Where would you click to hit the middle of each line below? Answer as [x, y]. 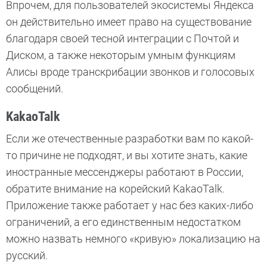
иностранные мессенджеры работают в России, [125, 172]
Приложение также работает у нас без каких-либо [130, 205]
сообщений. [35, 88]
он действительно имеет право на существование [129, 21]
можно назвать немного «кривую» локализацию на [133, 238]
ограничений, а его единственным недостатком [123, 222]
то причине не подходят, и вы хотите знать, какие [127, 155]
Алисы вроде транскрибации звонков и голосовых [130, 72]
